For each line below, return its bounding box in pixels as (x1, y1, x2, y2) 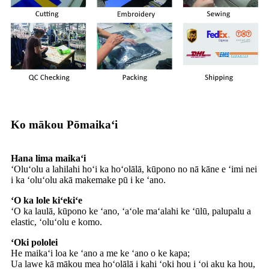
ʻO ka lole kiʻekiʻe (11, 195, 82, 205)
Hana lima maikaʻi (11, 153, 86, 163)
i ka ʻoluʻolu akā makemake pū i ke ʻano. (11, 174, 166, 185)
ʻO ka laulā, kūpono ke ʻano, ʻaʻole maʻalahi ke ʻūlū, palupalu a (11, 205, 251, 216)
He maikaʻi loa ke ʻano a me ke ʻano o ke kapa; (11, 247, 190, 258)
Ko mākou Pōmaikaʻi (11, 118, 118, 131)
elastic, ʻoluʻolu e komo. (11, 216, 102, 227)
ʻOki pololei (11, 237, 58, 247)
